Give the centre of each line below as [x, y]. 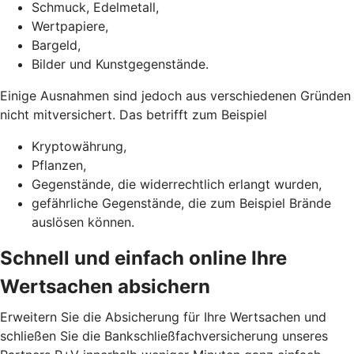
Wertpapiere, [70, 26]
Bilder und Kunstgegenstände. [120, 64]
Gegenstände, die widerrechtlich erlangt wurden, [177, 184]
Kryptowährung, [79, 146]
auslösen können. [83, 222]
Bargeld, [56, 45]
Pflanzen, [59, 165]
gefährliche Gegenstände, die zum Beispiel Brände [181, 203]
